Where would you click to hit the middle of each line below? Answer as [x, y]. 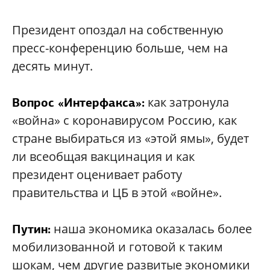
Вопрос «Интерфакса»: [78, 102]
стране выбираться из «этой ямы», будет [130, 138]
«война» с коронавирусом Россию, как [124, 120]
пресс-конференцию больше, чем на [120, 48]
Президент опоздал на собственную [118, 30]
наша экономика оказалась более [151, 229]
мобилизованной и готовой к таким [118, 247]
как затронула [187, 102]
